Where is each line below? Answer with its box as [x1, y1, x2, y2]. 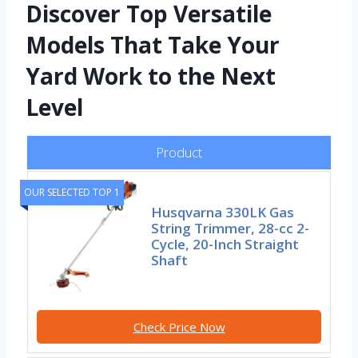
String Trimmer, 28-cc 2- [151, 219, 310, 238]
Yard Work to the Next [26, 61, 276, 92]
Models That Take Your [26, 30, 280, 61]
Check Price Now [133, 319, 225, 336]
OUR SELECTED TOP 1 [24, 185, 120, 200]
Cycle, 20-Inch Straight [151, 235, 300, 254]
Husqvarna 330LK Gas [151, 203, 295, 222]
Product [156, 143, 202, 162]
